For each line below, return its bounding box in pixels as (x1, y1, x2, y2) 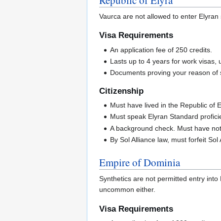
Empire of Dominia (99, 155, 180, 170)
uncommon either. (99, 185, 155, 194)
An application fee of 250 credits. (110, 45, 213, 54)
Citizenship (99, 86, 144, 96)
